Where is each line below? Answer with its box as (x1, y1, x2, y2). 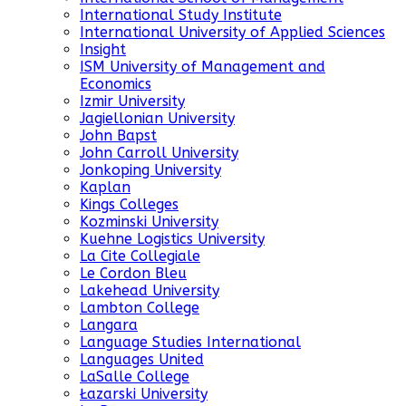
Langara (80, 316, 138, 334)
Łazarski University (80, 385, 208, 403)
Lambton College (80, 299, 199, 317)
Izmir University (80, 92, 185, 111)
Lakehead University (80, 282, 219, 300)
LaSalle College (80, 368, 189, 386)
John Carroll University (80, 144, 238, 162)
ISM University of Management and (80, 58, 325, 76)
